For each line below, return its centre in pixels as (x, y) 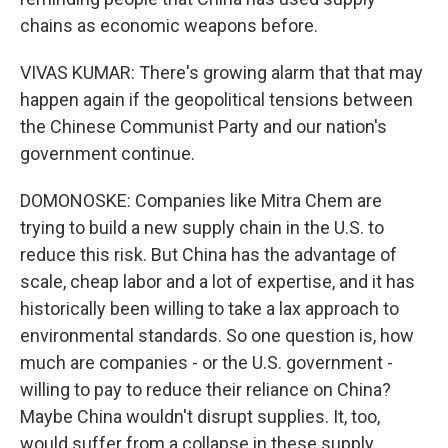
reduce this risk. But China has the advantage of (208, 254)
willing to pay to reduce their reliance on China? (205, 389)
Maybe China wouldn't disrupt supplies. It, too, (200, 416)
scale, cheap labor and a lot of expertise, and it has (217, 281)
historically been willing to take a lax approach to (209, 308)
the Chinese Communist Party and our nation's (203, 126)
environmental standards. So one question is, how (217, 335)
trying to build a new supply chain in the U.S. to (202, 227)
